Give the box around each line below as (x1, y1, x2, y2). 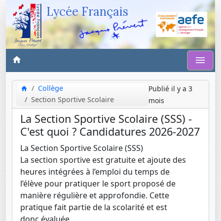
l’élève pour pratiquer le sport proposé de (20, 178, 176, 189)
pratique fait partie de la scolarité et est (20, 201, 167, 213)
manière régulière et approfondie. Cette (20, 189, 169, 201)
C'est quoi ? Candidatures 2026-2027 (20, 124, 200, 139)
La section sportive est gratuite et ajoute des (20, 154, 186, 165)
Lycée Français (46, 4, 128, 19)
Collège (38, 83, 64, 93)
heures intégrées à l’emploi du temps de (20, 166, 170, 177)
